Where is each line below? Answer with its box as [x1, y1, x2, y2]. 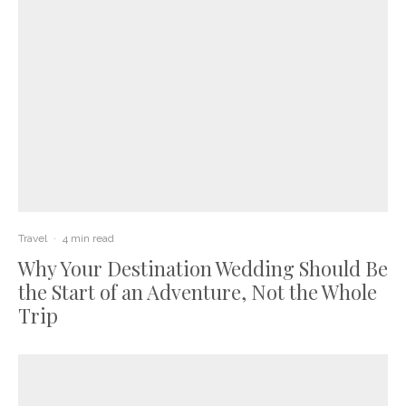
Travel [18, 231, 47, 245]
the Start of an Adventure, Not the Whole [18, 277, 377, 305]
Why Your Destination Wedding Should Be [18, 254, 388, 282]
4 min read [63, 231, 114, 245]
